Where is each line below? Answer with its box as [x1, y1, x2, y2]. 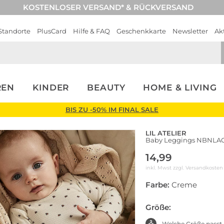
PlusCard [37, 27, 66, 35]
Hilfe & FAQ [73, 27, 110, 35]
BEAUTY [87, 82, 125, 92]
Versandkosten [185, 164, 223, 171]
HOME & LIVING [143, 82, 217, 92]
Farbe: [145, 180, 169, 189]
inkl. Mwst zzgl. [145, 164, 185, 171]
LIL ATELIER [145, 128, 186, 137]
